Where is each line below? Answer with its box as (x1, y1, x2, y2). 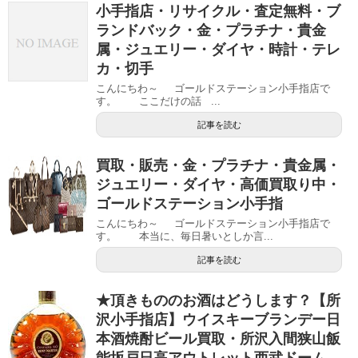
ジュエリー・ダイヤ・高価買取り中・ (96, 176, 340, 193)
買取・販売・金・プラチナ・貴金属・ (96, 157, 340, 173)
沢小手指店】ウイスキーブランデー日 (96, 311, 340, 328)
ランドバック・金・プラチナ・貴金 (96, 22, 326, 38)
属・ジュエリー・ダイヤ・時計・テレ (96, 41, 340, 58)
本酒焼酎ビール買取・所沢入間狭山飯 (96, 330, 340, 347)
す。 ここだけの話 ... (96, 94, 221, 107)
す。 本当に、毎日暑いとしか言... (96, 229, 273, 242)
